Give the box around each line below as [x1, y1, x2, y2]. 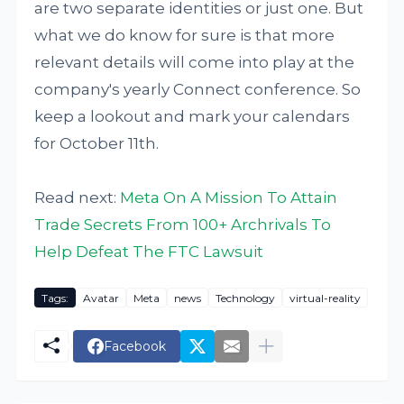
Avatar [83, 290, 120, 305]
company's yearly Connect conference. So [34, 80, 362, 99]
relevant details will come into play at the [34, 53, 355, 72]
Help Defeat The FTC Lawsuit [34, 243, 264, 262]
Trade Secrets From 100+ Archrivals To [34, 216, 332, 234]
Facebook [104, 337, 167, 354]
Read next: [34, 188, 121, 207]
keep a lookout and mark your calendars [34, 107, 351, 126]
